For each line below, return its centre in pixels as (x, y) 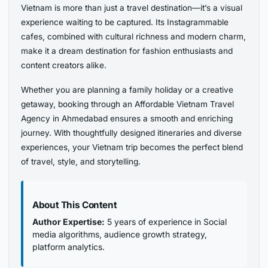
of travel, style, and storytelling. (81, 162)
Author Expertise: (69, 222)
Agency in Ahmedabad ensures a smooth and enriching (127, 119)
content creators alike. (64, 66)
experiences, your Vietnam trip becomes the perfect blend (132, 147)
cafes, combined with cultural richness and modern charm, (134, 37)
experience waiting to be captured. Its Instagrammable (125, 22)
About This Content (75, 205)
